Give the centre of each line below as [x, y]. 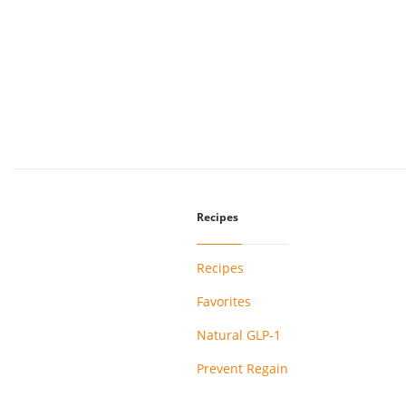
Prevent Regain [242, 368]
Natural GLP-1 [238, 334]
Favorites [223, 301]
